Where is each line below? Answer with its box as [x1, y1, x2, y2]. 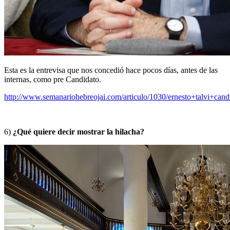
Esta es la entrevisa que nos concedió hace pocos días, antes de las [4, 65, 218, 74]
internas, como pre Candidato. [4, 74, 101, 84]
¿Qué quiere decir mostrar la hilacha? [13, 127, 144, 136]
